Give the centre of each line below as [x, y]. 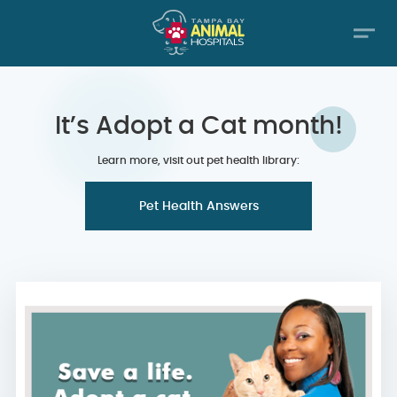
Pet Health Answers [198, 206]
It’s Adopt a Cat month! [198, 127]
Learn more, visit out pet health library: [198, 160]
